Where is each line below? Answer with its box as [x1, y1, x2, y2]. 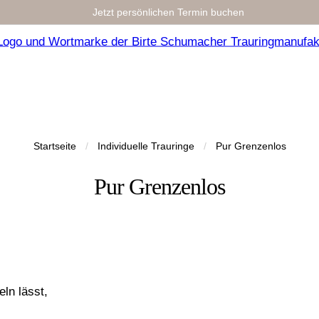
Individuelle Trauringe [97, 140, 194, 152]
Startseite [33, 140, 76, 152]
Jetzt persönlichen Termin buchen [93, 6, 244, 18]
